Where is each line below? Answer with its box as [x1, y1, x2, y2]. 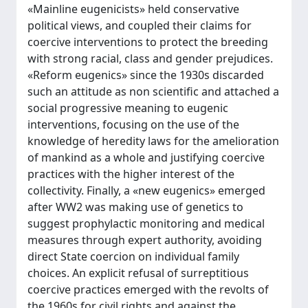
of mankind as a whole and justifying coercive [27, 150, 265, 165]
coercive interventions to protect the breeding [27, 34, 268, 49]
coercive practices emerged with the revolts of [27, 282, 269, 297]
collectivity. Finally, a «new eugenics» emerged [27, 183, 265, 198]
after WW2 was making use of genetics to [27, 199, 243, 214]
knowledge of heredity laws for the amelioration [27, 133, 279, 148]
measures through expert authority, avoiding [27, 232, 262, 247]
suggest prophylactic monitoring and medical [27, 216, 265, 231]
